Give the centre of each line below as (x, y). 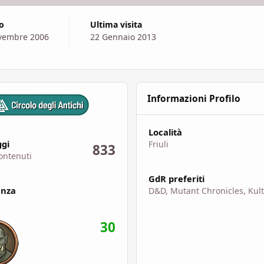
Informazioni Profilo (194, 98)
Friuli (158, 144)
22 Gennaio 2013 (123, 37)
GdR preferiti (176, 178)
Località (165, 132)
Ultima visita (119, 24)
